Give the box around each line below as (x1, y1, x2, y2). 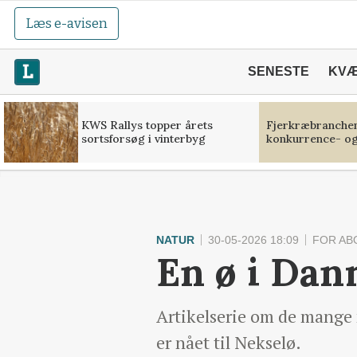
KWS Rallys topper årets (80, 118, 213, 132)
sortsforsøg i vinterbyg (80, 131, 206, 146)
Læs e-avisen (25, 15, 108, 32)
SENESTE (247, 65, 309, 78)
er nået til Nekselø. (156, 331, 301, 354)
